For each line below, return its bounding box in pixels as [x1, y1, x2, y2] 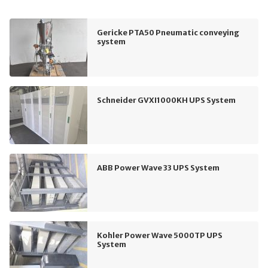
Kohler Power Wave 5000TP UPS [97, 230, 223, 240]
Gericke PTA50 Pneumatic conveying [97, 28, 239, 38]
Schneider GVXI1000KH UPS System [97, 95, 236, 105]
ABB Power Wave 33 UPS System [97, 163, 220, 173]
